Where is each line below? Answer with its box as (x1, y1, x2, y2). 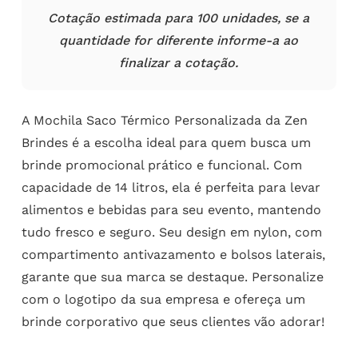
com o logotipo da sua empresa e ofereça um (21, 292, 305, 308)
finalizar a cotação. (119, 55, 239, 71)
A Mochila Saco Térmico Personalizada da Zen (21, 113, 308, 129)
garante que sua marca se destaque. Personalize (21, 269, 324, 285)
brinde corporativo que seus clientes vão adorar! (21, 314, 324, 330)
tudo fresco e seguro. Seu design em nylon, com (21, 225, 322, 241)
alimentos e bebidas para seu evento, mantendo (21, 202, 321, 218)
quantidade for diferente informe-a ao (59, 33, 299, 49)
